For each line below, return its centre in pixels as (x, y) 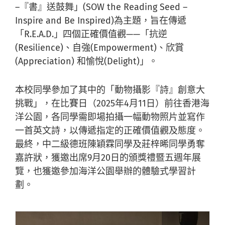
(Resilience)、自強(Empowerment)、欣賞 (99, 47)
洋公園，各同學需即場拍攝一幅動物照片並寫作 (110, 117)
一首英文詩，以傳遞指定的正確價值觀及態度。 (110, 130)
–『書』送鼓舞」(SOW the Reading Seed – (101, 7)
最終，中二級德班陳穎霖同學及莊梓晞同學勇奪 (110, 144)
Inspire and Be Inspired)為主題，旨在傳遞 (100, 20)
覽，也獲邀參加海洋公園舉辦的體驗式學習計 (105, 171)
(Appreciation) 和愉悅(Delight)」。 (86, 61)
